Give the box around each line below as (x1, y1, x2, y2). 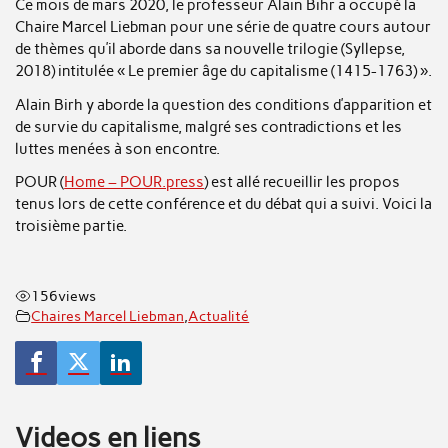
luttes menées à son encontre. (15, 139, 221, 158)
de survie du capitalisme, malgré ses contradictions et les (15, 117, 403, 136)
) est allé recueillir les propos (204, 173, 401, 192)
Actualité (188, 307, 250, 324)
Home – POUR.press (64, 173, 205, 192)
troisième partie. (15, 217, 128, 236)
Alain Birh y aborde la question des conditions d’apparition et (15, 95, 433, 114)
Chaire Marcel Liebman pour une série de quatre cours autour (15, 18, 432, 37)
